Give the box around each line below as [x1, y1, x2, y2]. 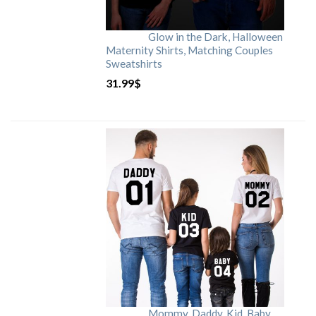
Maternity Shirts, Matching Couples [106, 44, 273, 57]
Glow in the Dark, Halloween [148, 30, 283, 44]
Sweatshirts [106, 57, 162, 71]
